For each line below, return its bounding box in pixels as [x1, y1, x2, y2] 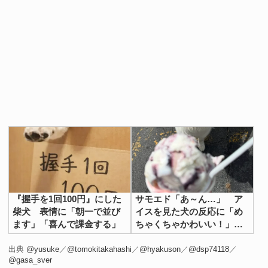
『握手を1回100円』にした [13, 193, 122, 204]
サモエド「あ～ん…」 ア [135, 193, 243, 204]
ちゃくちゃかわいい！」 [135, 218, 234, 229]
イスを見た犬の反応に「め [135, 206, 243, 217]
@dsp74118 [188, 244, 229, 254]
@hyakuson [139, 244, 181, 254]
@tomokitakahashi [67, 244, 132, 254]
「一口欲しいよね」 [135, 231, 217, 242]
